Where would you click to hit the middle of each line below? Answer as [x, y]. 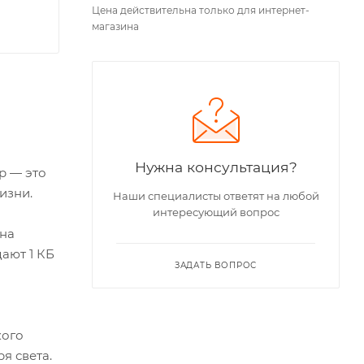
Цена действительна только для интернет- [201, 11]
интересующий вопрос [216, 212]
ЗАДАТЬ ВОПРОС [216, 266]
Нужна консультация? [216, 167]
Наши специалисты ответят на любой [216, 196]
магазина [115, 27]
